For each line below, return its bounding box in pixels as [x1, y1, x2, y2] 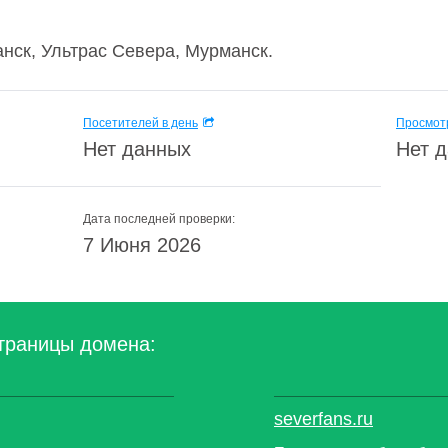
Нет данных [83, 138, 191, 160]
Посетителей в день [83, 116, 198, 130]
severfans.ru [274, 409, 373, 429]
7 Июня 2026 [83, 234, 201, 256]
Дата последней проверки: [83, 212, 235, 226]
